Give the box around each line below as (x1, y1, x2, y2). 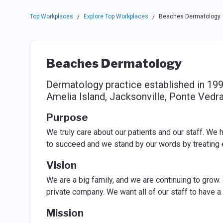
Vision (46, 159, 77, 171)
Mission (46, 207, 84, 219)
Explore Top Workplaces (83, 13, 148, 20)
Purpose (46, 111, 88, 123)
